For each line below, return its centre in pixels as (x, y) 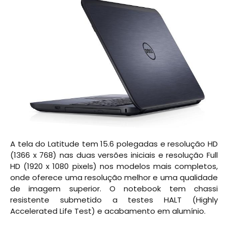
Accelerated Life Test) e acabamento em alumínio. (108, 211)
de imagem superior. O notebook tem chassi (114, 188)
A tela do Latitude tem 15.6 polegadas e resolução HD (114, 144)
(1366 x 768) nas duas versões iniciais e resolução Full (114, 155)
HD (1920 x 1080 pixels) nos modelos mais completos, (114, 166)
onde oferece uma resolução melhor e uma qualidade (114, 177)
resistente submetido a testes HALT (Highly (114, 199)
